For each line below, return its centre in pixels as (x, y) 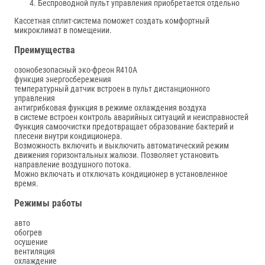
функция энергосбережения (63, 80)
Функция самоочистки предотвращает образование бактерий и (124, 127)
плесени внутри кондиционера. (68, 136)
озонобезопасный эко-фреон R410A (76, 70)
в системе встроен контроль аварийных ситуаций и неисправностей (131, 117)
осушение (31, 242)
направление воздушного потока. (73, 165)
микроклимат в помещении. (63, 30)
